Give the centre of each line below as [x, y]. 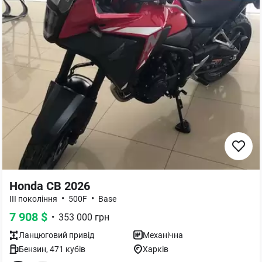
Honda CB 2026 [50, 186]
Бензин [32, 249]
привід [81, 235]
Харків [156, 249]
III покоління [33, 199]
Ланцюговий [43, 235]
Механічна [163, 235]
